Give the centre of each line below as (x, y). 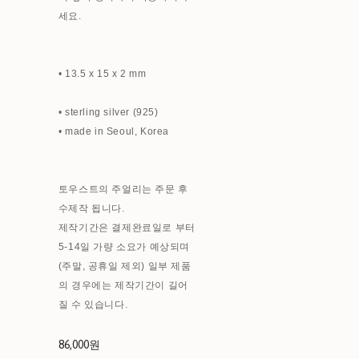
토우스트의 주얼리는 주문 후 (123, 189)
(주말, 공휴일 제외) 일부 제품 (125, 266)
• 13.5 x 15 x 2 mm (102, 73)
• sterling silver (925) (108, 112)
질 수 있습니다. (93, 304)
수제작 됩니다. (91, 208)
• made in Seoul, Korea (113, 131)
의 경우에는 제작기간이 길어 (123, 285)
